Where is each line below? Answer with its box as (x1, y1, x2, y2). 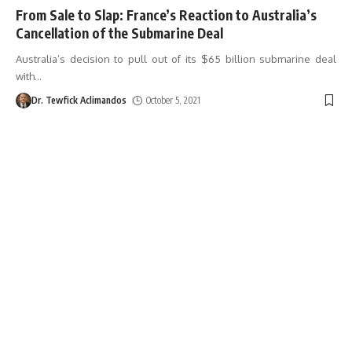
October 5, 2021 (146, 93, 201, 106)
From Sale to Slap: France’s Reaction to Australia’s (16, 5, 317, 24)
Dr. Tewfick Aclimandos (31, 93, 126, 106)
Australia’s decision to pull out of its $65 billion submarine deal (16, 52, 336, 65)
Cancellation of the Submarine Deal (16, 24, 223, 42)
